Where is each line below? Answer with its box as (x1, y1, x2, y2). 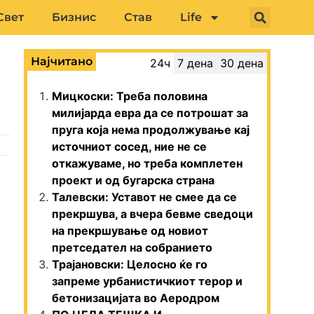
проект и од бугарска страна (52, 173, 214, 187)
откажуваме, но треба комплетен (52, 156, 243, 170)
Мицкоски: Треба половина (52, 89, 207, 103)
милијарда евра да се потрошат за (52, 106, 248, 120)
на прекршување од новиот (52, 224, 208, 238)
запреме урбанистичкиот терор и (52, 274, 243, 288)
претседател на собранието (52, 240, 212, 254)
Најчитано (31, 55, 93, 68)
